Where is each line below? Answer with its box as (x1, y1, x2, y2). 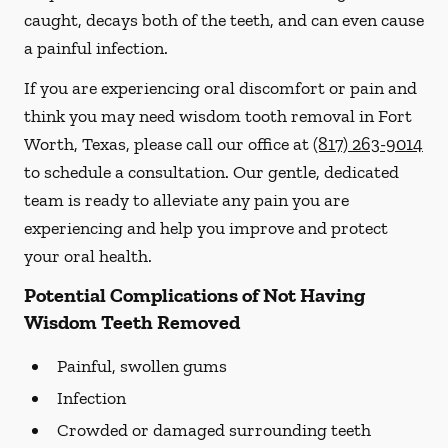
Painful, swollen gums (57, 355, 227, 377)
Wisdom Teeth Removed (24, 310, 240, 334)
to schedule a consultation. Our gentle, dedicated (24, 161, 399, 183)
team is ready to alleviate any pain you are (24, 189, 349, 211)
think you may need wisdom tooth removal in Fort (24, 105, 412, 127)
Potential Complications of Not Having (24, 283, 365, 307)
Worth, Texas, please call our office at (24, 133, 313, 155)
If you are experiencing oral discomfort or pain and (24, 77, 417, 99)
